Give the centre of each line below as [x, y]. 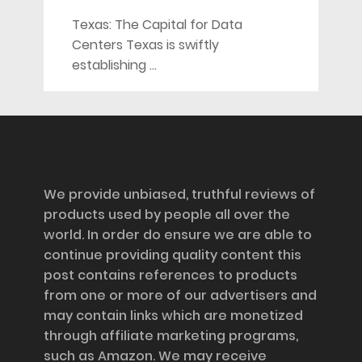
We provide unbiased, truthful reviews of [179, 194]
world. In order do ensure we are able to [177, 234]
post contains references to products [170, 275]
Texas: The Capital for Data [157, 24]
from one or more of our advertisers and [180, 295]
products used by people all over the [166, 214]
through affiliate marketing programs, [170, 335]
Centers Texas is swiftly [145, 44]
